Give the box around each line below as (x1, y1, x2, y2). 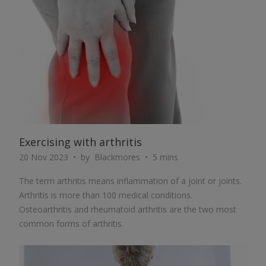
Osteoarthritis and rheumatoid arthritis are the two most (19, 204, 236, 215)
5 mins (153, 151, 178, 163)
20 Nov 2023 (19, 151, 68, 163)
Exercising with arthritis (19, 135, 142, 149)
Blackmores (94, 151, 140, 163)
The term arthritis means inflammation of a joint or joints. (19, 175, 242, 186)
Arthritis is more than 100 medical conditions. (19, 189, 192, 201)
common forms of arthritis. (19, 218, 123, 229)
